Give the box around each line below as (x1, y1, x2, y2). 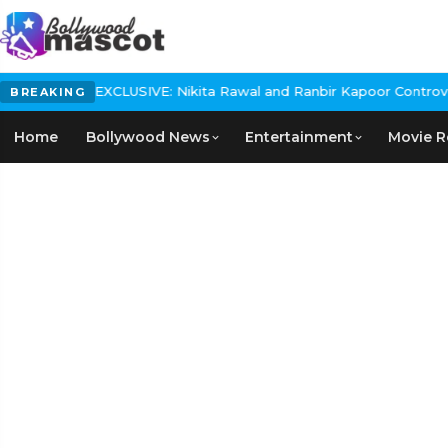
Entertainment (245, 128, 353, 146)
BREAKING (10, 85, 85, 99)
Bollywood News (86, 128, 210, 146)
